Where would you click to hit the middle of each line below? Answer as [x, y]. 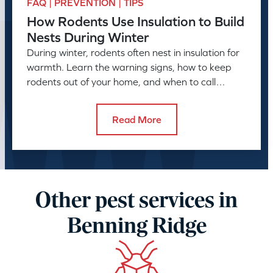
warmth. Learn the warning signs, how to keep [129, 67]
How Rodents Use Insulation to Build [136, 22]
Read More [136, 120]
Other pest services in [136, 202]
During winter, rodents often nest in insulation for [133, 53]
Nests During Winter [88, 37]
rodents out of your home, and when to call [121, 82]
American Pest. [61, 97]
